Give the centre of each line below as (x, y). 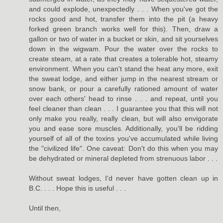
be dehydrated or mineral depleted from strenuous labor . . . (123, 159)
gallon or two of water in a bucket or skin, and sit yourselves (123, 39)
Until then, (45, 208)
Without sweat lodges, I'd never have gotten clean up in (123, 178)
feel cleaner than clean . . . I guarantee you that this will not (123, 109)
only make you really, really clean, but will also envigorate (123, 119)
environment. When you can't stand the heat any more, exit (123, 69)
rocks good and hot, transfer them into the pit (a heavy (123, 19)
